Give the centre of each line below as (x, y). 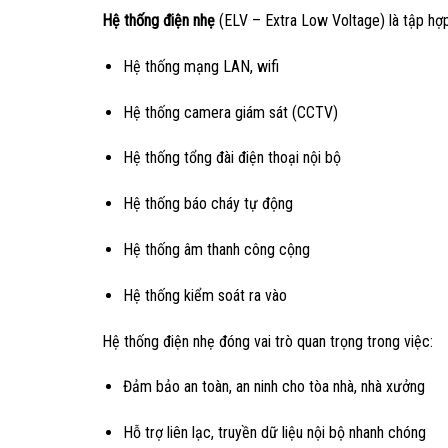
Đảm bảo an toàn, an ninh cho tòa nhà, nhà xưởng (273, 387)
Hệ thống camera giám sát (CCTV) (230, 112)
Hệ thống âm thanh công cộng (216, 249)
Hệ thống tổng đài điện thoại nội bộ (231, 158)
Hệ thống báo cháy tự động (207, 204)
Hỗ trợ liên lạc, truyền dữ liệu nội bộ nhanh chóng (274, 433)
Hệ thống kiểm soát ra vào (204, 295)
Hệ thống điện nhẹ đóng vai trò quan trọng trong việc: (267, 341)
